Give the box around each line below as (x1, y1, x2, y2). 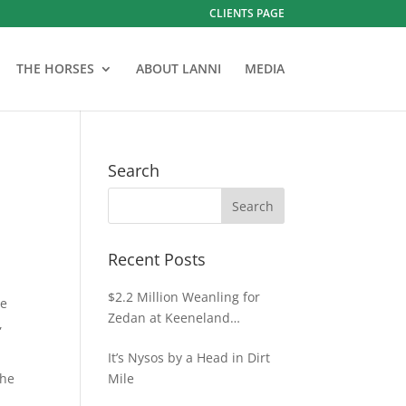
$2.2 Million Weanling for (108, 288, 261, 305)
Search (108, 159, 160, 181)
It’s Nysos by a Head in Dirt (108, 349, 271, 366)
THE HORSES (15, 60, 94, 77)
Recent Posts (108, 248, 207, 270)
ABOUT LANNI (135, 60, 221, 77)
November (108, 330, 172, 347)
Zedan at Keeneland (108, 309, 231, 326)
